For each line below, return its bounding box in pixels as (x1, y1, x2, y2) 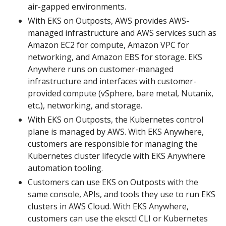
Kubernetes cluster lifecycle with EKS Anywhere (28, 150, 205, 162)
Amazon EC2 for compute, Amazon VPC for (28, 39, 189, 51)
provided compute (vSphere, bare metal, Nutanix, (28, 88, 213, 99)
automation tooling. (28, 162, 103, 174)
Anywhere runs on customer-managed (28, 64, 174, 75)
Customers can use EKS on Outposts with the (28, 177, 198, 188)
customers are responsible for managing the (28, 138, 198, 150)
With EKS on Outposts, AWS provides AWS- (28, 15, 189, 27)
